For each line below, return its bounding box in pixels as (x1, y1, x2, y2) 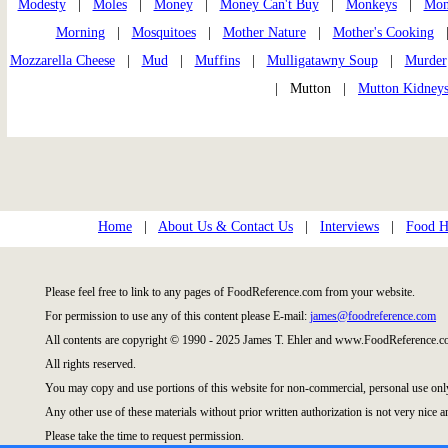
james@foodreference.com (310, 309, 436, 324)
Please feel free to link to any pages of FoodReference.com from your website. (45, 285, 415, 300)
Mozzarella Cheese (9, 53, 115, 69)
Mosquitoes (131, 25, 196, 41)
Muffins (194, 53, 240, 69)
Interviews (320, 219, 379, 235)
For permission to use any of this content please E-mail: (45, 309, 310, 324)
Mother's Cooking (332, 25, 434, 41)
